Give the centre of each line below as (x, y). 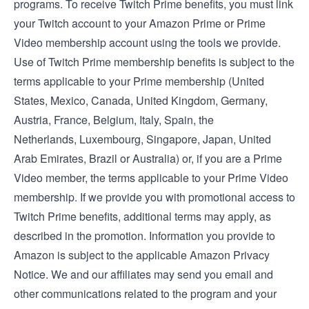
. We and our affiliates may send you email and (159, 274)
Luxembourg (110, 139)
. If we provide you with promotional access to (185, 197)
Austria (31, 120)
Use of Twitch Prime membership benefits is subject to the (154, 62)
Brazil (103, 158)
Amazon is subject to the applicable (102, 255)
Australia (154, 158)
